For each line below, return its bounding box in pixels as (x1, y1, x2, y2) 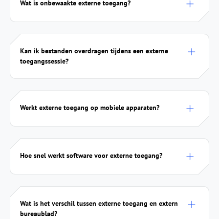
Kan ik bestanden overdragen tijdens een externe (20, 46, 168, 55)
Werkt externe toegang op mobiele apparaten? (20, 103, 159, 112)
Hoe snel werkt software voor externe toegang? (20, 151, 162, 160)
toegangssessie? (20, 56, 68, 66)
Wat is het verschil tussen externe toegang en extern (20, 198, 178, 208)
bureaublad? (20, 209, 57, 218)
